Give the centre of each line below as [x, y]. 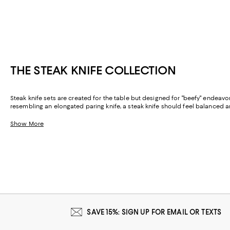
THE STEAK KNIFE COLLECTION [93, 71]
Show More [27, 124]
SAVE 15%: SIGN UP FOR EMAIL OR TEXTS [154, 212]
